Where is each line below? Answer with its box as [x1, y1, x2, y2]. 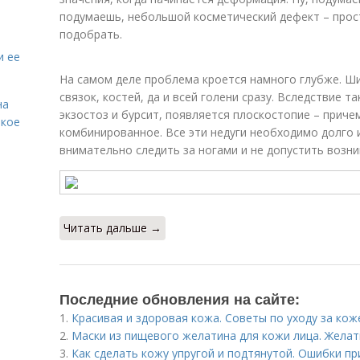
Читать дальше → [63, 220, 162, 235]
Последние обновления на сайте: [59, 288, 300, 309]
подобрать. [59, 27, 122, 42]
